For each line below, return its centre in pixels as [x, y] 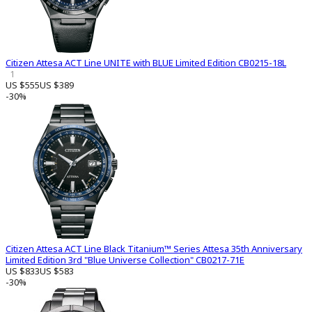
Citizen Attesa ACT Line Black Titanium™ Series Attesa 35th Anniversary [154, 249]
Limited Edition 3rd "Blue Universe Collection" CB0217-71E [125, 260]
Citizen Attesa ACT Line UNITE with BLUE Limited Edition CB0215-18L [146, 63]
